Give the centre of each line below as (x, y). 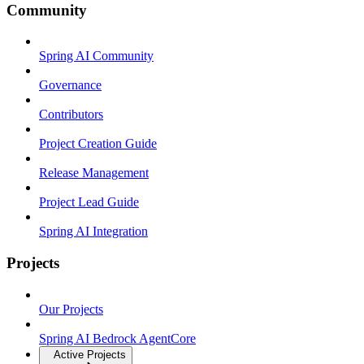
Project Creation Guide (98, 144)
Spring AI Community (96, 56)
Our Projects (71, 309)
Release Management (94, 173)
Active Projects (90, 354)
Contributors (71, 115)
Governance (70, 85)
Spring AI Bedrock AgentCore (117, 338)
